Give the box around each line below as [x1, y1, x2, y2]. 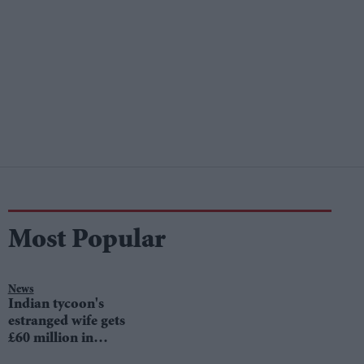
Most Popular [7, 227, 166, 255]
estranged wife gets [7, 314, 125, 329]
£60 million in [7, 331, 93, 346]
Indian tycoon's [7, 297, 104, 312]
